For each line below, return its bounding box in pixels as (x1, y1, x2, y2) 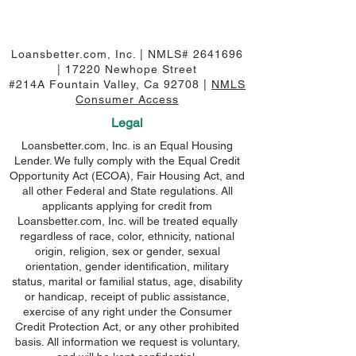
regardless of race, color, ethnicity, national (20, 230, 234, 242)
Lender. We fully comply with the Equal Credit (14, 154, 240, 167)
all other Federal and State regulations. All (21, 184, 233, 197)
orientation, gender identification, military (25, 260, 229, 273)
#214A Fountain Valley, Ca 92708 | (8, 78, 212, 91)
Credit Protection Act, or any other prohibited (15, 320, 239, 333)
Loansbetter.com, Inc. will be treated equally (17, 215, 238, 227)
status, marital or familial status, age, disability (12, 275, 242, 288)
